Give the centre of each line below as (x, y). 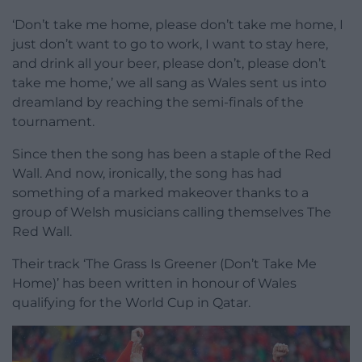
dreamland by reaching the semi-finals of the (158, 102)
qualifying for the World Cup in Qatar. (131, 302)
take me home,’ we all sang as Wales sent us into (169, 82)
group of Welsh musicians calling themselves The (172, 212)
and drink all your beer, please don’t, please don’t (169, 63)
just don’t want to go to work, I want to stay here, (170, 44)
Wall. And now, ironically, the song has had (147, 173)
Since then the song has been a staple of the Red (172, 154)
